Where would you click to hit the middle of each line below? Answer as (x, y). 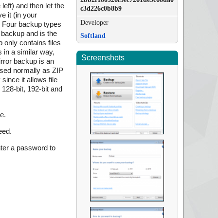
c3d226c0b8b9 (101, 9)
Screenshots (103, 58)
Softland (93, 36)
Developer (94, 23)
